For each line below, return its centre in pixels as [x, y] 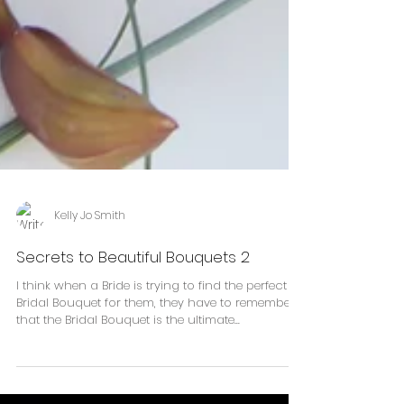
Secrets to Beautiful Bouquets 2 [133, 344]
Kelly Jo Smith [90, 302]
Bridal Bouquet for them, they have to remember [156, 389]
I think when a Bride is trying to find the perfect [151, 372]
